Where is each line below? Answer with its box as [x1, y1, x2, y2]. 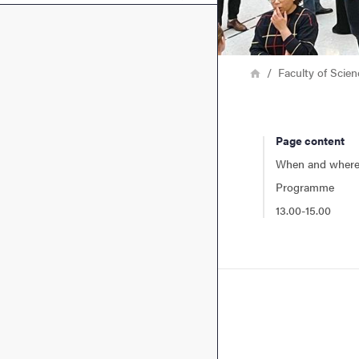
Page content [276, 131, 345, 148]
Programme [276, 178, 334, 195]
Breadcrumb [217, 61, 288, 80]
